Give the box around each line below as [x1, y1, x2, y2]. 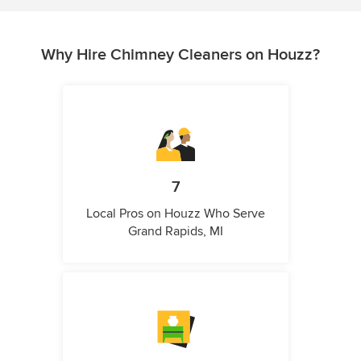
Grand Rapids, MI [128, 223, 223, 239]
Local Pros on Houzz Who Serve [86, 205, 265, 222]
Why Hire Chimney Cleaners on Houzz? [41, 45, 320, 64]
